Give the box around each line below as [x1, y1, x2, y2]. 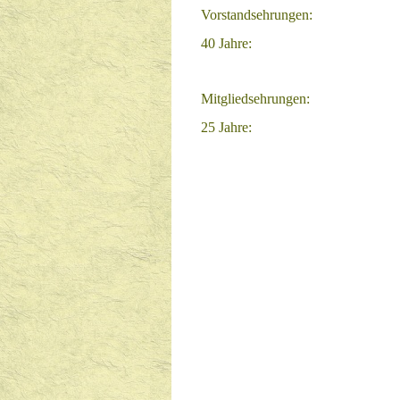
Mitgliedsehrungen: [201, 91, 310, 106]
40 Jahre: [201, 36, 252, 51]
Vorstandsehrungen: [201, 7, 312, 22]
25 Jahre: [201, 120, 252, 135]
